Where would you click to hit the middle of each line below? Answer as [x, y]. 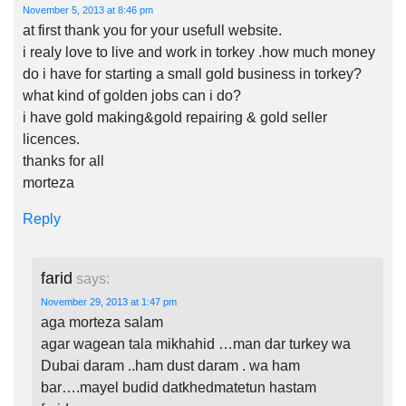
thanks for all [63, 161]
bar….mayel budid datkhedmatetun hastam [179, 387]
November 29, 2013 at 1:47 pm [109, 302]
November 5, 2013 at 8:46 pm [88, 10]
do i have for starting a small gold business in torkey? [192, 74]
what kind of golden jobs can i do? [132, 96]
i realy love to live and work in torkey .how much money [199, 52]
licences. [51, 139]
